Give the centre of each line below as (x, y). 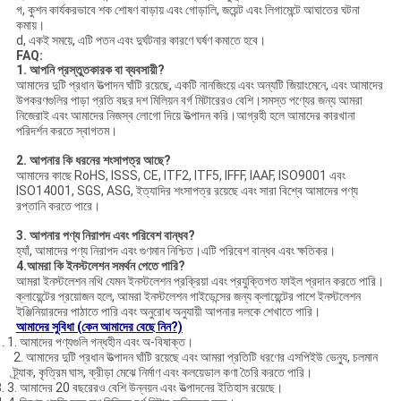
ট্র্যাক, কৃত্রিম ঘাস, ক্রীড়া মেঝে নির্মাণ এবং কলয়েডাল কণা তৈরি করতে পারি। (163, 373)
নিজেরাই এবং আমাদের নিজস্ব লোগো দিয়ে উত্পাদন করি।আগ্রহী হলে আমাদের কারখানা (185, 116)
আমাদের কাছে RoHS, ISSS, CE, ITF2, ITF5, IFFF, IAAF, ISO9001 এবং (180, 176)
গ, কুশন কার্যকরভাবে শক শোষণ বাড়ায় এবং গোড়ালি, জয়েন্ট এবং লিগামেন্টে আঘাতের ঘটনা (188, 10)
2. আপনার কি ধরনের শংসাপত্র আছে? (93, 161)
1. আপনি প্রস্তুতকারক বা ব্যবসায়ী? (90, 70)
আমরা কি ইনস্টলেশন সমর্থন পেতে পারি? (106, 266)
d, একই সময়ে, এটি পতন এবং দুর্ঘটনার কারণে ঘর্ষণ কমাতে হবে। (141, 41)
